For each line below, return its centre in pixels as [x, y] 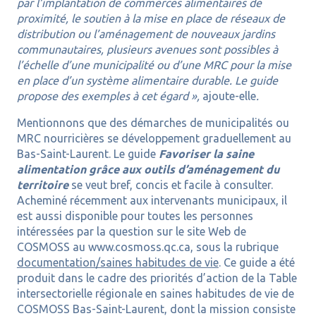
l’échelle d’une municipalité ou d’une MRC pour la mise [154, 65]
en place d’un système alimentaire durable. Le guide [147, 81]
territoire [44, 185]
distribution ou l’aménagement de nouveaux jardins [146, 34]
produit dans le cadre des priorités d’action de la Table [157, 278]
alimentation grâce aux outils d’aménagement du [148, 170]
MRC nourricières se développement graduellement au [154, 139]
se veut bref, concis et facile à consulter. [172, 185]
